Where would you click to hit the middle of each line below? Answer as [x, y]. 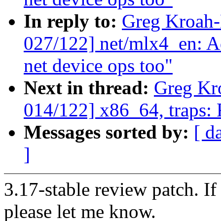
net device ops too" [98, 66]
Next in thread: [89, 88]
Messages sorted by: [109, 132]
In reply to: [73, 21]
